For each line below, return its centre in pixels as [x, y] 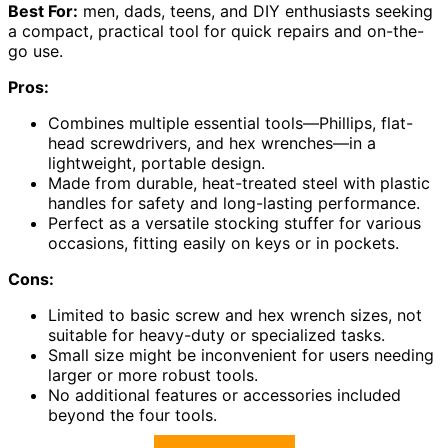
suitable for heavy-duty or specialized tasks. [216, 335]
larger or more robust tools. [153, 375]
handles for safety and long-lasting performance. [234, 203]
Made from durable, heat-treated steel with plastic [239, 183]
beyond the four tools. [132, 415]
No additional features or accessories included [224, 395]
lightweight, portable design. [156, 163]
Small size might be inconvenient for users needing [241, 355]
